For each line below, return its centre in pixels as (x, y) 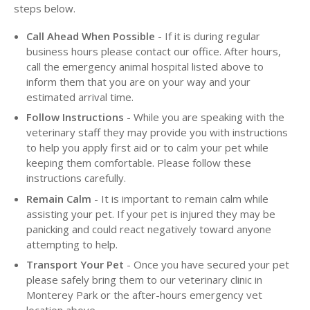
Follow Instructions (75, 117)
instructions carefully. (76, 178)
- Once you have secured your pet (207, 265)
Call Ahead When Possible (91, 36)
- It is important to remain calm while (180, 198)
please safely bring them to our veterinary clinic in (144, 280)
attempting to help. (72, 244)
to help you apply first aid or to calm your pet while (147, 148)
